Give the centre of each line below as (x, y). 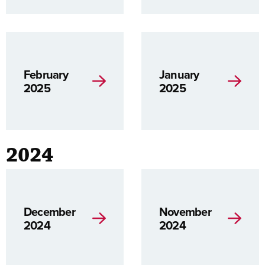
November (185, 211)
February (46, 74)
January (179, 74)
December (49, 211)
